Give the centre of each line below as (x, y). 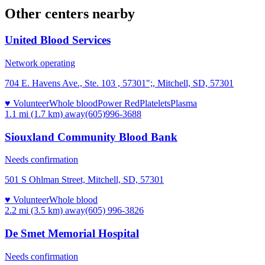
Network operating (40, 63)
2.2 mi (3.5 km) (34, 211)
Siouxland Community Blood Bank (91, 137)
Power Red (119, 103)
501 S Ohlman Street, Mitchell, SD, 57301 (84, 180)
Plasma (184, 103)
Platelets (155, 103)
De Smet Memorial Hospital (72, 233)
